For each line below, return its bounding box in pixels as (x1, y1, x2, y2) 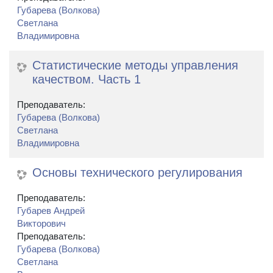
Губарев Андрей (17, 206, 85, 216)
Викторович (17, 219, 66, 229)
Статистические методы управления (32, 58, 238, 73)
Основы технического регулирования (32, 166, 243, 180)
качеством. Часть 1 (32, 73, 141, 87)
